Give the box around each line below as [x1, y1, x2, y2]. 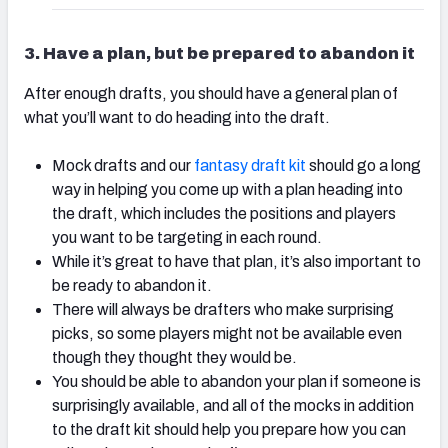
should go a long [309, 157, 421, 175]
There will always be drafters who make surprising [52, 301, 394, 319]
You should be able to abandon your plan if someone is [52, 373, 421, 391]
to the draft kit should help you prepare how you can [52, 421, 406, 439]
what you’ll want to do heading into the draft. [24, 109, 330, 127]
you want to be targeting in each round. [52, 229, 322, 247]
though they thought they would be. [52, 349, 297, 367]
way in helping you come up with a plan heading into [52, 181, 403, 199]
